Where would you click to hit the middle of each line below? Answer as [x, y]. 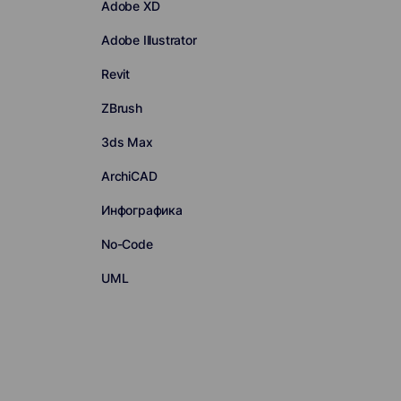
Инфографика [141, 210]
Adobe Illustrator [149, 40]
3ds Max [127, 142]
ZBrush [121, 108]
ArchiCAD [129, 176]
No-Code [127, 244]
